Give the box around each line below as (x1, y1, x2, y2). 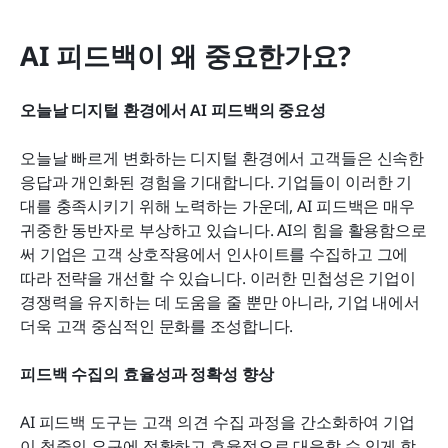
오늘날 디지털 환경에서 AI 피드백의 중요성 (20, 98, 326, 121)
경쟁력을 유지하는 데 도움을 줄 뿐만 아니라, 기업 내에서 (20, 290, 420, 313)
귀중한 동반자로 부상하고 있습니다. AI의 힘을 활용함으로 (20, 218, 427, 241)
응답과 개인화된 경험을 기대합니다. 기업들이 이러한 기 (20, 170, 413, 193)
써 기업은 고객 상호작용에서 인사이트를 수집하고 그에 (20, 242, 409, 265)
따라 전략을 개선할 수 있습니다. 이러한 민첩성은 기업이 (20, 266, 417, 289)
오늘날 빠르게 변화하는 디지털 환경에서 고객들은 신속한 (20, 146, 425, 169)
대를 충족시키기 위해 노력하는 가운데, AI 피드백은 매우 (20, 194, 415, 217)
